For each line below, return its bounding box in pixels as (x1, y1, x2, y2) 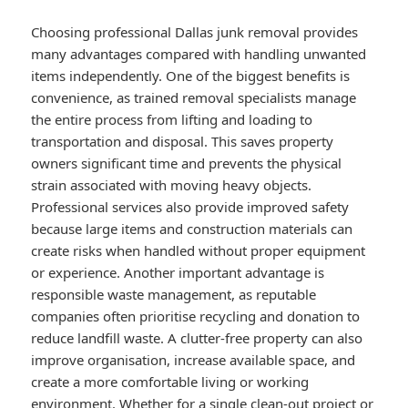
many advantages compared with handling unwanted (31, 45, 367, 64)
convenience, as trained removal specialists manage (31, 88, 357, 107)
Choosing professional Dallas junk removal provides (31, 23, 359, 42)
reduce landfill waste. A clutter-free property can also (31, 329, 363, 348)
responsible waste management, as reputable (31, 285, 317, 304)
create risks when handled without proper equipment (31, 241, 366, 260)
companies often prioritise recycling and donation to (31, 307, 361, 326)
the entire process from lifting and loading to (31, 110, 313, 129)
